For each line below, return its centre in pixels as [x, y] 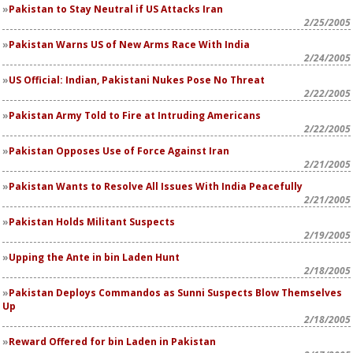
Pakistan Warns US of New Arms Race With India [129, 45]
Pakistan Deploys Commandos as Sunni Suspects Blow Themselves [175, 293]
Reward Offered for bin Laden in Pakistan [112, 342]
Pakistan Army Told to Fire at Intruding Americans [135, 115]
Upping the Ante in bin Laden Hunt [94, 257]
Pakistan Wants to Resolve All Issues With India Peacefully [156, 186]
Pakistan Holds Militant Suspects [92, 222]
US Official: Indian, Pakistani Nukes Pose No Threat [137, 80]
